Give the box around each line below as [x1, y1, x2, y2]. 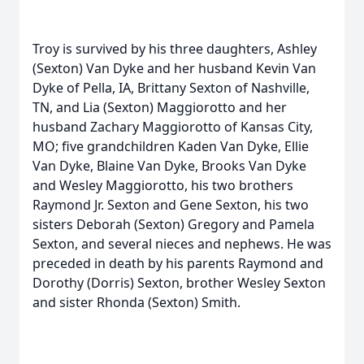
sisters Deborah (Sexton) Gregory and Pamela [32, 215, 314, 233]
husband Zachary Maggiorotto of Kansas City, [32, 118, 313, 136]
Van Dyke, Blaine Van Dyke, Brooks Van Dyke [32, 157, 306, 175]
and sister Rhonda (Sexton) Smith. [32, 293, 240, 311]
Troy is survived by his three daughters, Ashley [32, 40, 317, 58]
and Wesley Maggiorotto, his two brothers [32, 176, 293, 194]
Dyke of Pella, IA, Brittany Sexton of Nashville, [32, 79, 310, 97]
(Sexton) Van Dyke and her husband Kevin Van [32, 59, 316, 77]
